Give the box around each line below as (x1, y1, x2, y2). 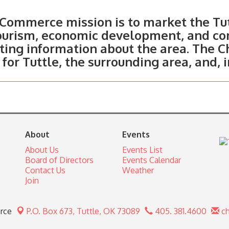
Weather (122, 165, 154, 176)
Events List (122, 145, 163, 155)
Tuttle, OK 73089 (77, 206, 140, 217)
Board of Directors (25, 155, 94, 166)
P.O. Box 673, (27, 206, 77, 217)
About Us (25, 145, 59, 155)
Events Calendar (122, 155, 181, 166)
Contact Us (25, 165, 65, 176)
